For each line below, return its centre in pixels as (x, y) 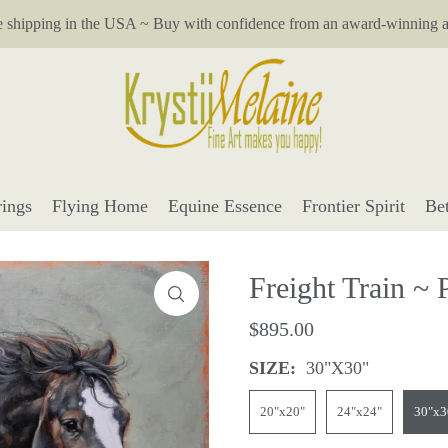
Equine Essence (224, 206)
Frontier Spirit (353, 206)
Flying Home (99, 206)
